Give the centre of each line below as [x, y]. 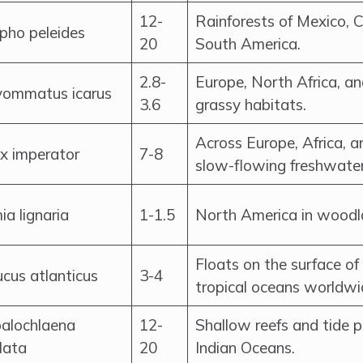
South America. [248, 44]
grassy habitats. [251, 105]
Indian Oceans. [245, 348]
